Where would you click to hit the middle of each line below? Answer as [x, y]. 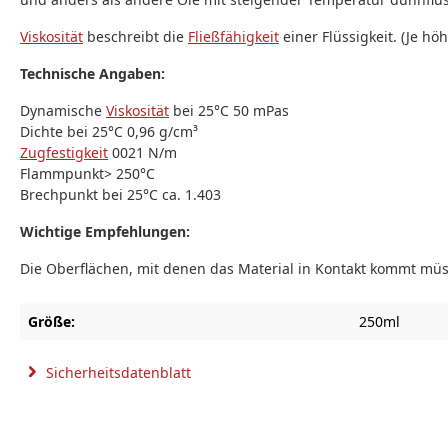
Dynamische [63, 110]
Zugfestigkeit [64, 152]
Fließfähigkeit [233, 36]
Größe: [51, 321]
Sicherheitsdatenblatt [116, 372]
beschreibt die [135, 36]
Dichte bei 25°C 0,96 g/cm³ [109, 131]
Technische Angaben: [92, 73]
